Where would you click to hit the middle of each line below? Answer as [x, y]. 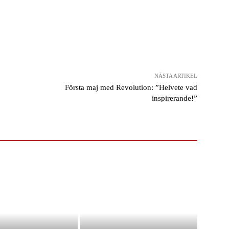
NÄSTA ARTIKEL [176, 76]
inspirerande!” [174, 98]
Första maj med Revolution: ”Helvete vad [131, 87]
